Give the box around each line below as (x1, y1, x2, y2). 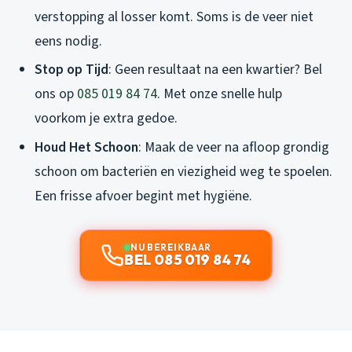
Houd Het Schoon (35, 137, 138, 157)
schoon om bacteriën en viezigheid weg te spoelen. (35, 161, 332, 181)
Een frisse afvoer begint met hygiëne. (35, 185, 252, 206)
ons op (35, 84, 77, 104)
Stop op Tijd (35, 60, 108, 80)
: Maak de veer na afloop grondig (138, 137, 329, 157)
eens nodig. (35, 31, 102, 51)
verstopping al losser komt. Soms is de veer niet (35, 6, 313, 27)
